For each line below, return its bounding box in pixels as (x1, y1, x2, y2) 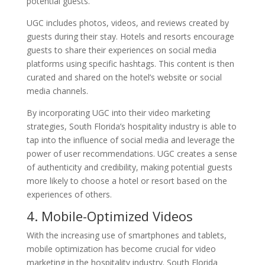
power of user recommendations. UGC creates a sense (26, 147, 237, 159)
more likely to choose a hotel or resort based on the (26, 174, 227, 186)
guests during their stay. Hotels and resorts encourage (26, 30, 234, 42)
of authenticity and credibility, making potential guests (26, 161, 232, 173)
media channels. (26, 85, 88, 96)
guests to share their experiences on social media (26, 44, 216, 56)
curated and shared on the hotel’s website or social (26, 71, 222, 83)
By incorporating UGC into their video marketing (26, 106, 210, 118)
